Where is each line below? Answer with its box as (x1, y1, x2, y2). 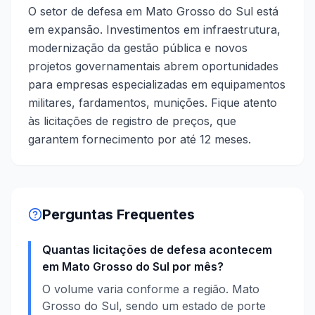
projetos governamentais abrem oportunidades (28, 59, 278, 73)
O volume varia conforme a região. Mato (42, 282, 259, 296)
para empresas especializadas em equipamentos (28, 77, 285, 91)
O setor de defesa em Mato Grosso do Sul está (28, 4, 278, 18)
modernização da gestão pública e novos (28, 41, 247, 55)
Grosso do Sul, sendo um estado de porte (42, 299, 266, 313)
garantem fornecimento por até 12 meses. (28, 132, 251, 146)
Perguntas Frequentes (42, 206, 195, 223)
